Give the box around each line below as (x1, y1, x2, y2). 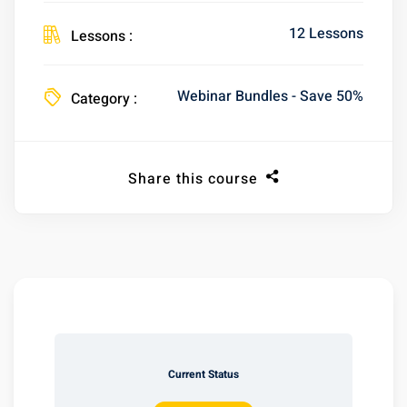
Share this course (127, 168, 258, 191)
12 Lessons (289, 22, 363, 45)
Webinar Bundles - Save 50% (177, 84, 363, 107)
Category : (71, 88, 137, 111)
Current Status (168, 366, 239, 383)
